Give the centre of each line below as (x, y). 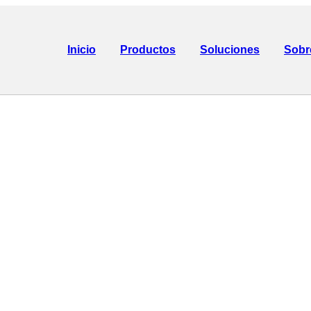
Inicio (82, 50)
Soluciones (230, 50)
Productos (148, 50)
